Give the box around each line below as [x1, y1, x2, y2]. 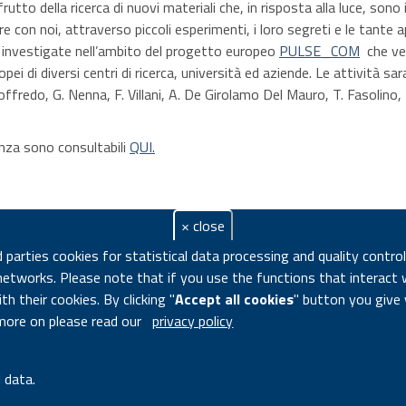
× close [181, 215, 225, 237]
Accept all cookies [175, 288, 295, 310]
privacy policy [152, 310, 234, 332]
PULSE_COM [279, 40, 360, 62]
